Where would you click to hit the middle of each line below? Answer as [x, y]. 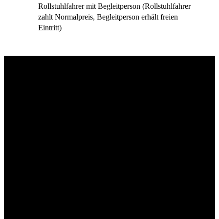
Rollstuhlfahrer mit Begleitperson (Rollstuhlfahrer [114, 7]
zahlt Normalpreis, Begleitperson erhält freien [108, 17]
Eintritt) [50, 28]
